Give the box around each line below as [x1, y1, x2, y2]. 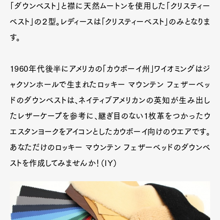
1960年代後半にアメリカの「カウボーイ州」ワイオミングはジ [10, 65, 210, 73]
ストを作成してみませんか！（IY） [10, 159, 117, 167]
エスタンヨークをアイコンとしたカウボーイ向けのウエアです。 [10, 128, 210, 136]
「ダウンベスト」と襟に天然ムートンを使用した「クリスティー [10, 2, 210, 10]
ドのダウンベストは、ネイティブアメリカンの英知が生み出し [10, 96, 210, 105]
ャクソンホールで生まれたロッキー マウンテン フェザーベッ [10, 81, 210, 89]
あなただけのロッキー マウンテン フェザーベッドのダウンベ [10, 143, 210, 152]
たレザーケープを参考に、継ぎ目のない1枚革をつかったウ [10, 112, 210, 120]
